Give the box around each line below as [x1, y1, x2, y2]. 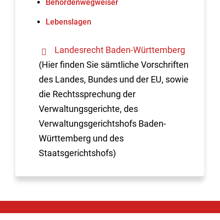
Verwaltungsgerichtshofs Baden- [39, 118, 166, 129]
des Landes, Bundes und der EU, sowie [39, 74, 189, 84]
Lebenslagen [46, 17, 92, 27]
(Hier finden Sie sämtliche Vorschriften [39, 59, 189, 70]
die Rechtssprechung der [39, 89, 136, 99]
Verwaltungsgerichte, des [39, 104, 138, 114]
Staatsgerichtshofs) [39, 148, 116, 158]
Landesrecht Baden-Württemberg [54, 45, 185, 55]
